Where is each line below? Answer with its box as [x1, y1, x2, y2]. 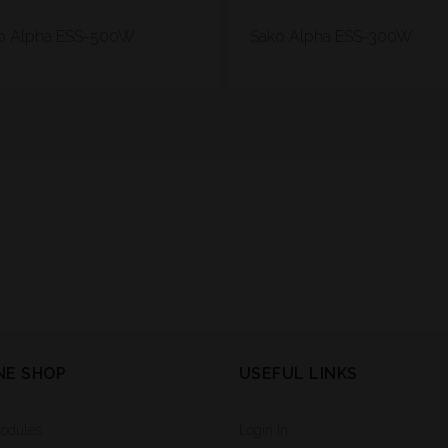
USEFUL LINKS [239, 363, 358, 383]
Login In [239, 421, 288, 438]
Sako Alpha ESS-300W [250, 27, 413, 47]
